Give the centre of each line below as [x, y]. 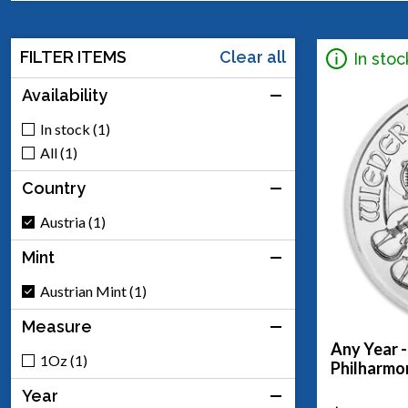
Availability [65, 95]
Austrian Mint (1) [93, 291]
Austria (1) [73, 222]
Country [54, 188]
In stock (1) [75, 129]
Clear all [253, 57]
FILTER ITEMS [73, 57]
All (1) [59, 153]
